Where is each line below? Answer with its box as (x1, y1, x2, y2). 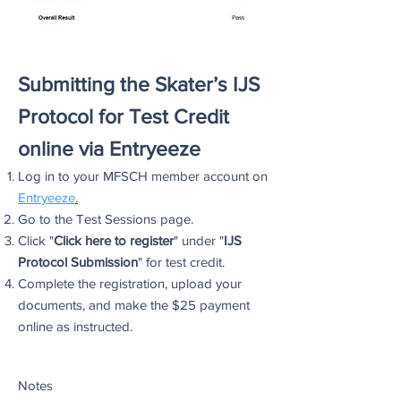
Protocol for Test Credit (18, 106, 229, 127)
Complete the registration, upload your (18, 276, 242, 291)
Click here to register (54, 233, 174, 248)
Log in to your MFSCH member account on (18, 168, 268, 183)
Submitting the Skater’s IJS (18, 73, 260, 95)
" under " (174, 233, 224, 248)
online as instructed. (18, 319, 132, 334)
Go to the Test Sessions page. (18, 211, 193, 226)
